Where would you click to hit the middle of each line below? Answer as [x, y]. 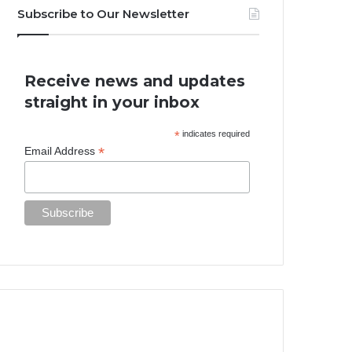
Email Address [62, 151]
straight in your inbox [112, 102]
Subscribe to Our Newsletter [104, 14]
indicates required [215, 134]
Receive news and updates [135, 81]
